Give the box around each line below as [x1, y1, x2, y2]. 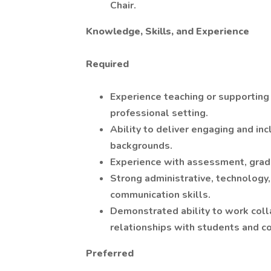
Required [86, 57, 129, 71]
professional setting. [110, 106, 208, 120]
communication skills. [110, 188, 211, 201]
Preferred [86, 247, 134, 260]
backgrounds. [110, 139, 172, 152]
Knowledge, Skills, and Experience [86, 25, 249, 38]
